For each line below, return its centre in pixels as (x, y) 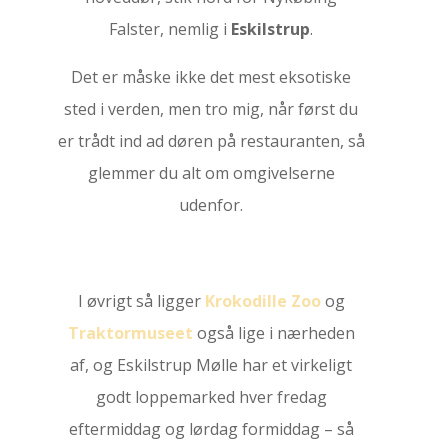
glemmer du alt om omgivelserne (211, 173)
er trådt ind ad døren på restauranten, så (211, 141)
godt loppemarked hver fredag (211, 397)
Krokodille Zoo (262, 301)
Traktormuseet (130, 333)
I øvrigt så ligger (141, 301)
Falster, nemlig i (170, 29)
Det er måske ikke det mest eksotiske (211, 77)
